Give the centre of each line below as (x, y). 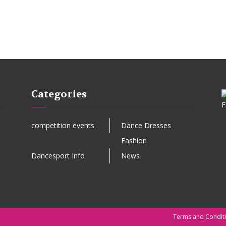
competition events (63, 125)
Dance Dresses (146, 125)
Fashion (134, 140)
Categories (59, 94)
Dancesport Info (58, 156)
